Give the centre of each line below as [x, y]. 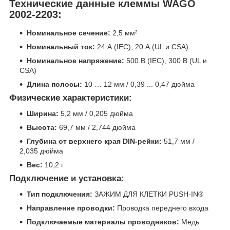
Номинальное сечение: [69, 33]
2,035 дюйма [41, 151]
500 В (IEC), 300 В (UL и [166, 61]
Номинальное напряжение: [75, 61]
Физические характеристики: [71, 98]
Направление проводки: [71, 208]
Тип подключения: [60, 194]
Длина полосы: [54, 84]
